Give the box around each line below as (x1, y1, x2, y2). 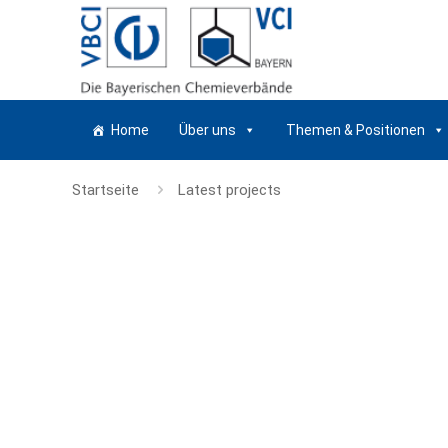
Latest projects (178, 181, 281, 199)
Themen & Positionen (286, 122, 425, 138)
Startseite (72, 181, 139, 199)
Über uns (179, 122, 236, 138)
